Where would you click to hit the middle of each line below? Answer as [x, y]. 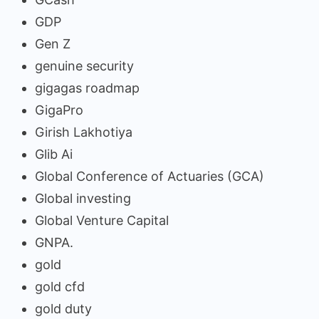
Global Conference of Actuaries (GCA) [150, 176]
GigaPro [59, 110]
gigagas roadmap [87, 88]
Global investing [83, 198]
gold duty [63, 308]
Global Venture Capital [102, 220]
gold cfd [60, 286]
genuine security [84, 66]
